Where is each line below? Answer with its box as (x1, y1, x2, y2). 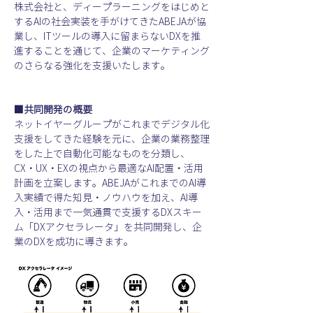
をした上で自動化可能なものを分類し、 (14, 149, 190, 159)
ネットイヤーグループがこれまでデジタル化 (14, 119, 210, 130)
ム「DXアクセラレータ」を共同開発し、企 (14, 222, 202, 233)
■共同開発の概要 (14, 105, 92, 115)
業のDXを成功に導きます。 (14, 237, 133, 247)
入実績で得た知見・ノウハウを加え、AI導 (14, 193, 198, 203)
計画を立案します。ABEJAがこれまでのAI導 (14, 178, 206, 189)
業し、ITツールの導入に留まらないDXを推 (14, 31, 201, 42)
